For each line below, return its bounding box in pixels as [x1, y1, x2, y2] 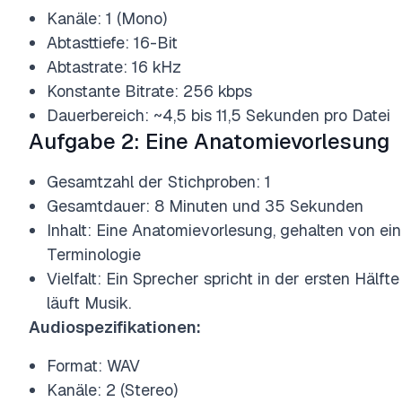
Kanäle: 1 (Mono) [47, 8, 167, 29]
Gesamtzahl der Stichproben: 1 [47, 171, 271, 192]
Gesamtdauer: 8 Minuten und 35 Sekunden [47, 196, 363, 216]
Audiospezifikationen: [29, 317, 201, 337]
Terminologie [47, 244, 141, 265]
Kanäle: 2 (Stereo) [47, 380, 178, 400]
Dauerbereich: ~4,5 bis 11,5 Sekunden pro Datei [47, 105, 390, 126]
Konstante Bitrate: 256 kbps [47, 81, 252, 101]
